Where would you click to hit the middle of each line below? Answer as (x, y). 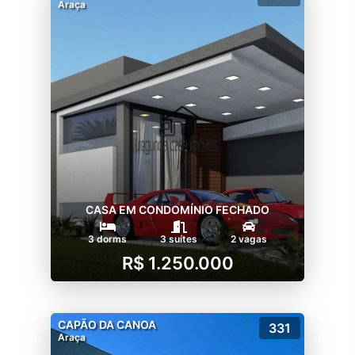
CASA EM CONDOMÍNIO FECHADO (177, 209)
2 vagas (249, 239)
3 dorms (107, 239)
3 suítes (179, 239)
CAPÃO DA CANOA (107, 324)
